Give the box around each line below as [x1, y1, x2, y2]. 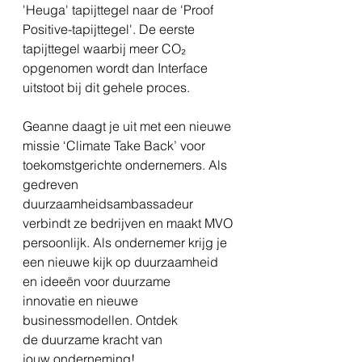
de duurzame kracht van [23, 330, 166, 347]
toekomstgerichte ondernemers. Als [23, 156, 230, 173]
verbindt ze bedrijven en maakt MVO [23, 214, 236, 231]
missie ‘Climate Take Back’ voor [23, 137, 208, 154]
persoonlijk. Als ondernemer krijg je [23, 234, 230, 250]
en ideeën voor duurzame [23, 272, 174, 289]
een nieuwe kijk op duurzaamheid [23, 253, 221, 270]
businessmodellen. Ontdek [23, 311, 181, 328]
